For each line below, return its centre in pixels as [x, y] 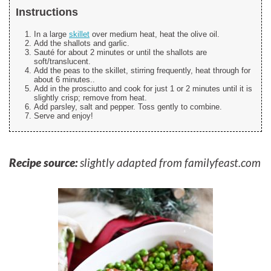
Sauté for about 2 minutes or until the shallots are [120, 53]
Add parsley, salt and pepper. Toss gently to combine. [128, 107]
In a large [51, 34]
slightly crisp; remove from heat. [90, 98]
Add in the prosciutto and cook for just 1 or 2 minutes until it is [143, 89]
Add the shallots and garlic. [82, 44]
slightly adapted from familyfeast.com [169, 163]
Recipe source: [43, 163]
